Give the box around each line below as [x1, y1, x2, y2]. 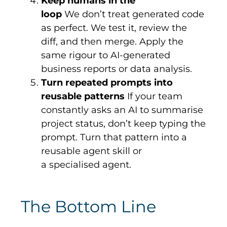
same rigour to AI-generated [41, 50, 171, 61]
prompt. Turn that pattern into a [41, 132, 187, 143]
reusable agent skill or [41, 145, 142, 157]
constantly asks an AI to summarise [41, 104, 204, 116]
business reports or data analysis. [41, 63, 193, 75]
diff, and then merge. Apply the [41, 36, 184, 48]
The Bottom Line [21, 197, 161, 217]
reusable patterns [41, 91, 125, 102]
